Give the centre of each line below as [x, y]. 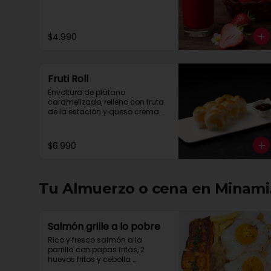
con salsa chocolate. [87, 121]
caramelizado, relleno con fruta [106, 102]
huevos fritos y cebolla [89, 259]
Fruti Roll [68, 79]
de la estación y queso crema [103, 112]
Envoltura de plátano [87, 92]
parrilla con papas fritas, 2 [96, 250]
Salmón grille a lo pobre [104, 227]
